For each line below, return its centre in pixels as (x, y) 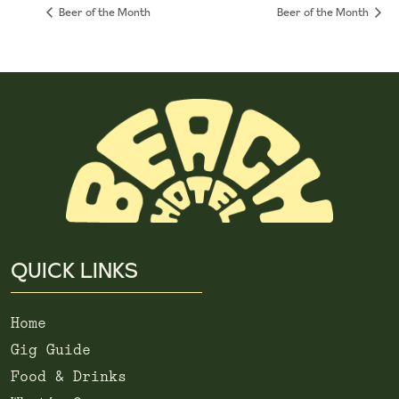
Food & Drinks (69, 378)
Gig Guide (51, 351)
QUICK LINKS (74, 271)
